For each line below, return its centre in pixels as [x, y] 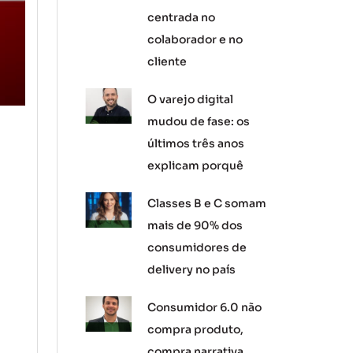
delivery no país [192, 269]
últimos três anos [196, 143]
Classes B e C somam [207, 203]
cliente [167, 61]
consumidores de [197, 247]
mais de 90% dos [195, 225]
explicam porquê [196, 165]
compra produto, [196, 329]
